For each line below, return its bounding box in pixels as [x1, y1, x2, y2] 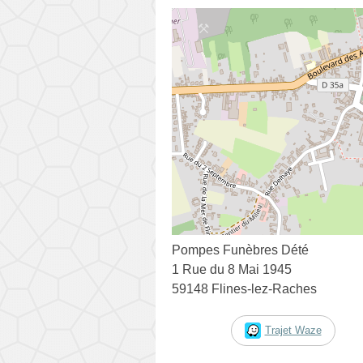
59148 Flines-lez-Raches [172, 281, 317, 296]
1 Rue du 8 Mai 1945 [172, 262, 292, 276]
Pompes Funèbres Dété [172, 242, 309, 257]
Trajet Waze [264, 323, 322, 336]
